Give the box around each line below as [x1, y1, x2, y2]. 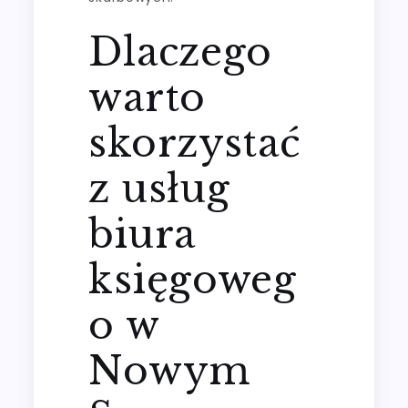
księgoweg [88, 255, 297, 303]
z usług [88, 164, 230, 212]
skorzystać [88, 118, 301, 167]
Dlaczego [88, 27, 273, 76]
